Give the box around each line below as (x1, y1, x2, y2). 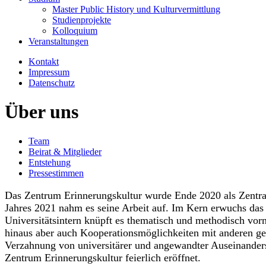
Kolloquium (52, 26, 97, 36)
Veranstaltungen (28, 36, 88, 46)
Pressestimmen (28, 167, 84, 178)
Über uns (5, 101, 78, 123)
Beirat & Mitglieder (28, 146, 102, 157)
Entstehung (28, 157, 71, 167)
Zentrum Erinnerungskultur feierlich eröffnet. (5, 251, 201, 264)
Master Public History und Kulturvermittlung (52, 4, 220, 14)
